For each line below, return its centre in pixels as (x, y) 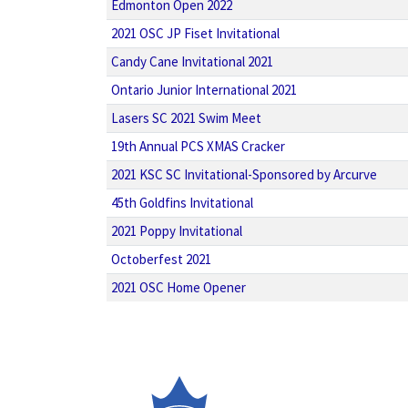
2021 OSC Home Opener (178, 287)
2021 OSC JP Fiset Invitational (195, 33)
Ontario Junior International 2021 (204, 90)
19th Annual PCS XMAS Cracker (198, 146)
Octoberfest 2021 (161, 259)
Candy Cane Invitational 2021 (192, 61)
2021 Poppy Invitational (176, 231)
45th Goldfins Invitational (182, 203)
